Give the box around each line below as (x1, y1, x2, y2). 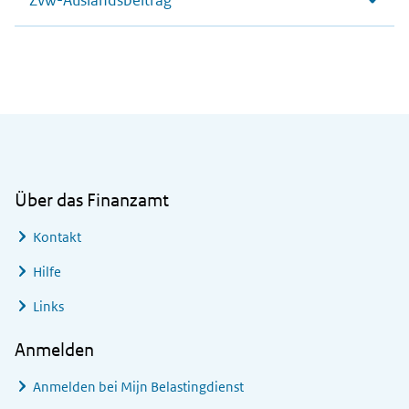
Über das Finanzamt (15, 189, 169, 212)
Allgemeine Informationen (14, 114, 232, 138)
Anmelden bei (33, 378, 121, 396)
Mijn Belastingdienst (121, 378, 244, 396)
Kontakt (33, 228, 81, 246)
